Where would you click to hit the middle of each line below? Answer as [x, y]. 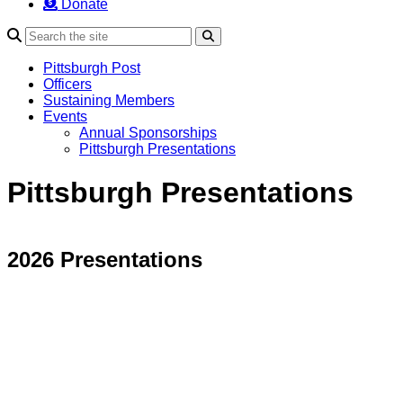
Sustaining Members [109, 101]
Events [65, 117]
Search [232, 36]
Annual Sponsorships [148, 133]
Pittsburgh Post [92, 68]
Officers [67, 85]
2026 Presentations [105, 259]
